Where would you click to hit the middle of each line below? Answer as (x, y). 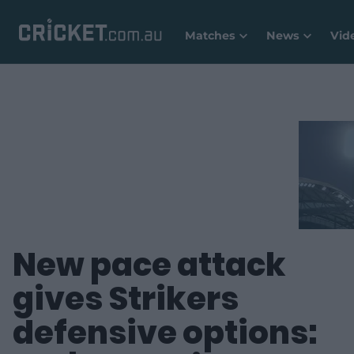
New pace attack (149, 264)
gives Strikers (126, 298)
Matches (210, 36)
